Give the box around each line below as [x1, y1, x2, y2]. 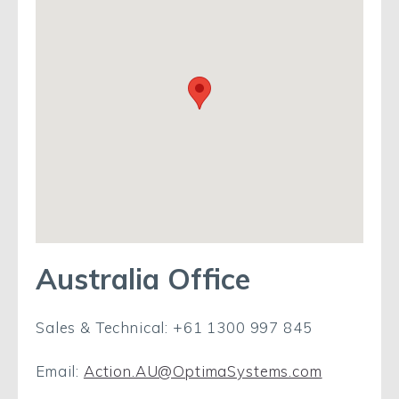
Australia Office [36, 261, 250, 297]
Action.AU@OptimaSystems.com [83, 362, 322, 380]
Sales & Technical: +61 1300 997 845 [36, 318, 313, 337]
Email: [36, 362, 84, 380]
